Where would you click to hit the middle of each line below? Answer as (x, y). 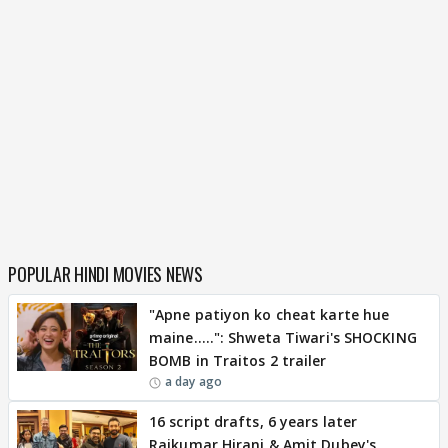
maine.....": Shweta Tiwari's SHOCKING (283, 337)
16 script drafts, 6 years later (253, 421)
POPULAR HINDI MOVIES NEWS (105, 274)
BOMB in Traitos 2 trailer (238, 360)
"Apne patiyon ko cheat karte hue (269, 314)
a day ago (193, 381)
